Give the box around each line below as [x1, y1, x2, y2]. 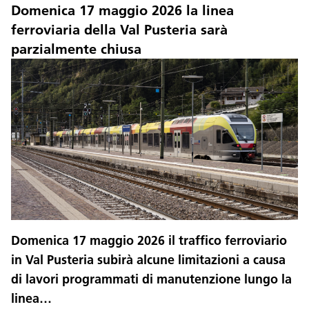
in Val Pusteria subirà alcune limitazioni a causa [11, 251, 286, 268]
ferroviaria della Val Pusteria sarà [11, 21, 228, 38]
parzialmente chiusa [11, 40, 141, 57]
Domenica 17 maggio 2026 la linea [11, 1, 234, 19]
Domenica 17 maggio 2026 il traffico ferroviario [11, 232, 287, 248]
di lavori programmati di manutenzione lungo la [11, 270, 292, 287]
